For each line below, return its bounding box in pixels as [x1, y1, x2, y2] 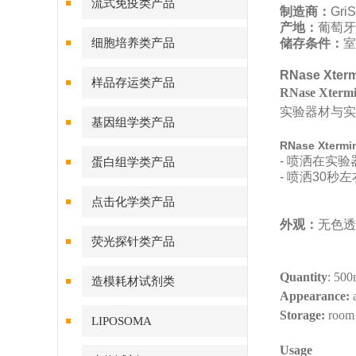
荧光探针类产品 [91, 235, 175, 248]
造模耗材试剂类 [91, 275, 175, 288]
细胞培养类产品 [91, 37, 175, 49]
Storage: [280, 308, 325, 322]
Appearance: [280, 289, 350, 303]
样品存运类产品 [91, 76, 175, 89]
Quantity [280, 270, 327, 284]
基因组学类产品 [91, 116, 175, 129]
